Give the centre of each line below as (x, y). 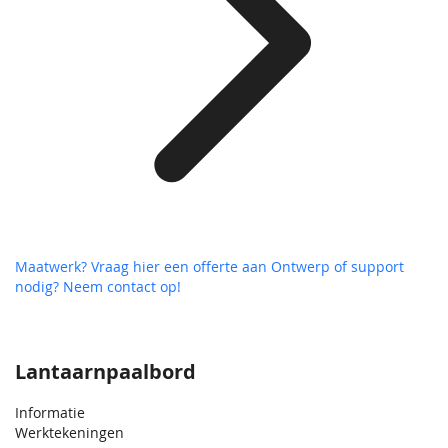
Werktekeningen (69, 433)
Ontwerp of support (337, 267)
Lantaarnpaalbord (105, 372)
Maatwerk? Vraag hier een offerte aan (143, 267)
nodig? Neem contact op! (98, 287)
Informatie (50, 413)
